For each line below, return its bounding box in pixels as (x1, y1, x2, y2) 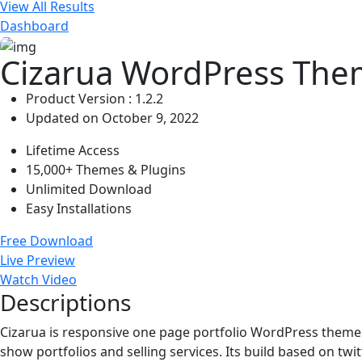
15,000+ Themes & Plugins (26, 160, 186, 179)
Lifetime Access (26, 141, 120, 159)
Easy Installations (26, 199, 132, 217)
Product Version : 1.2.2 (26, 89, 163, 107)
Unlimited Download (26, 179, 152, 198)
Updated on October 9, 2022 (26, 108, 199, 127)
